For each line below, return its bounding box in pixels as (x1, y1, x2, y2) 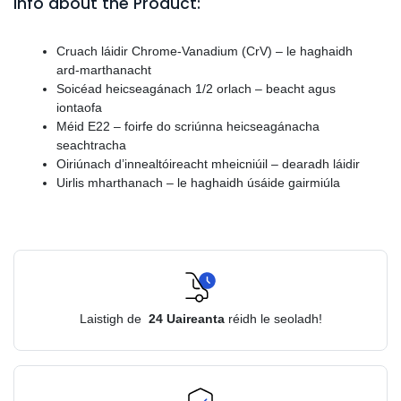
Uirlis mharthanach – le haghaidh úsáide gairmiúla (56, 175, 340, 190)
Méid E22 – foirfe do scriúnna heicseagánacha (56, 118, 320, 133)
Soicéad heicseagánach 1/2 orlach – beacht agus (56, 81, 336, 96)
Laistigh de (79, 311, 145, 326)
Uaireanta (166, 311, 225, 326)
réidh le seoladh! (227, 311, 322, 326)
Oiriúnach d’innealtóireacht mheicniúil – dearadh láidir (56, 156, 360, 171)
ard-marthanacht (56, 62, 151, 77)
